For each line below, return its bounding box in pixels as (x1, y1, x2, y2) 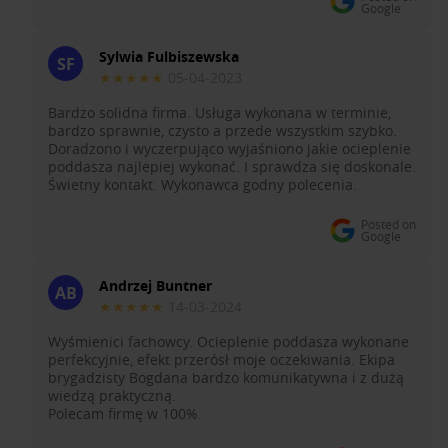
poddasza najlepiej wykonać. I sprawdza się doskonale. (48, 157, 416, 177)
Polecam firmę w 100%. (48, 404, 202, 424)
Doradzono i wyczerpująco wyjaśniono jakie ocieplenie (48, 139, 411, 159)
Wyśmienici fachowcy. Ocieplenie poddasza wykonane (48, 332, 409, 352)
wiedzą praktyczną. (48, 386, 176, 406)
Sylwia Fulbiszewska (99, 47, 239, 67)
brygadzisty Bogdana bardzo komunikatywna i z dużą (48, 368, 404, 388)
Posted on (361, 216, 416, 233)
